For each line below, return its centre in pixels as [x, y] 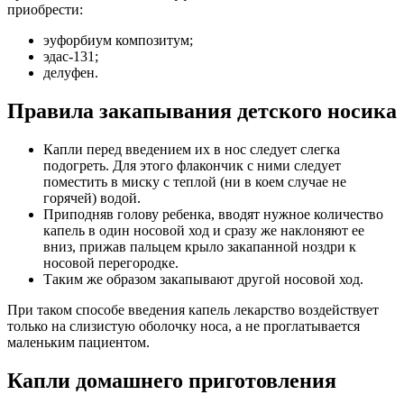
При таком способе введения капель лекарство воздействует [193, 310]
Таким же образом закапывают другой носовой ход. [203, 280]
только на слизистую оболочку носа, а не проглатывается [184, 326]
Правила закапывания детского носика [202, 111]
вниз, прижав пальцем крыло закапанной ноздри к [200, 247]
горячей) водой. [92, 198]
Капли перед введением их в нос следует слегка [192, 150]
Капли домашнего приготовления [172, 380]
